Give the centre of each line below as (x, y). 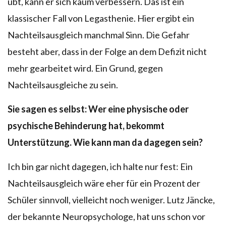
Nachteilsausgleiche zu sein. (63, 84)
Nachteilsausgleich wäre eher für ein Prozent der (104, 183)
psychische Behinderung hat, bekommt (86, 125)
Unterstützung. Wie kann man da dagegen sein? (105, 142)
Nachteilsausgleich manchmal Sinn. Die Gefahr (99, 35)
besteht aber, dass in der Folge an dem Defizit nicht (107, 51)
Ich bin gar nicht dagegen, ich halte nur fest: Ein (100, 166)
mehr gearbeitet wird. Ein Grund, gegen (85, 68)
